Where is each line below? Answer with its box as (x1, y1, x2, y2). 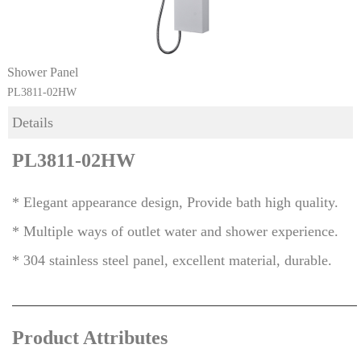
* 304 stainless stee (12, 252, 125, 269)
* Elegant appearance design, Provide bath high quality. (12, 194, 338, 211)
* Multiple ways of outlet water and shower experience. (12, 223, 338, 240)
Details (12, 114, 53, 131)
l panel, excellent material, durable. (125, 252, 332, 269)
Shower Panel (7, 65, 79, 80)
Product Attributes (12, 327, 168, 349)
